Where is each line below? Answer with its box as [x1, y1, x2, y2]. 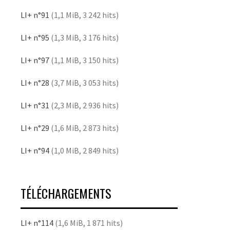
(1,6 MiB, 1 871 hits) [53, 217, 123, 228]
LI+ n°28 [21, 77, 49, 88]
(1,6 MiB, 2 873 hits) [49, 122, 119, 133]
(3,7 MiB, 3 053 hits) [49, 77, 119, 88]
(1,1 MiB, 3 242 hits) [49, 9, 119, 20]
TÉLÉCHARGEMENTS [21, 183, 111, 202]
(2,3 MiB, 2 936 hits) [49, 100, 119, 110]
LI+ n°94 [21, 145, 49, 156]
